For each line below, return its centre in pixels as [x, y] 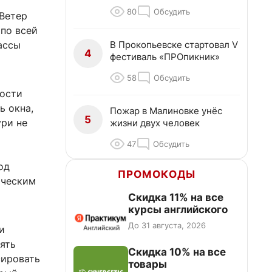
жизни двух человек [155, 123]
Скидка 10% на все [177, 252]
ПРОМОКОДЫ [157, 174]
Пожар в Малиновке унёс [166, 111]
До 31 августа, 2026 [167, 225]
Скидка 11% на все [176, 197]
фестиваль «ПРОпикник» [165, 57]
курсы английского [178, 209]
